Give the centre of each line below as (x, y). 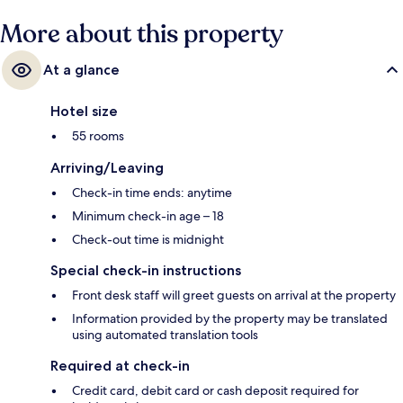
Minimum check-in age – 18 (148, 216)
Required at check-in (120, 366)
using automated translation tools (165, 335)
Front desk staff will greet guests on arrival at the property (234, 296)
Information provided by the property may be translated (230, 319)
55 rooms (98, 136)
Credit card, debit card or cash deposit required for (215, 391)
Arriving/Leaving (107, 168)
